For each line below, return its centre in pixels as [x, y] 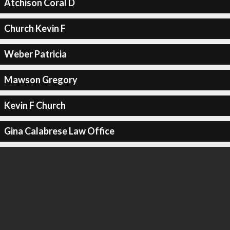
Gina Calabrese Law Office [59, 131]
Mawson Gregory [41, 80]
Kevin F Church [35, 105]
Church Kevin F [35, 28]
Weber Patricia [35, 54]
